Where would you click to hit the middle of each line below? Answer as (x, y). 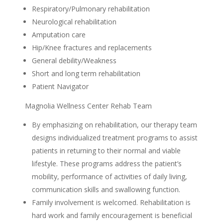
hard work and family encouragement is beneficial (112, 216)
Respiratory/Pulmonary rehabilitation (91, 9)
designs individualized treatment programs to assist (115, 138)
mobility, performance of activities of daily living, (110, 177)
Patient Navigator (60, 87)
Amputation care (59, 35)
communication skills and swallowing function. (106, 190)
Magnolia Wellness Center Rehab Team (88, 106)
